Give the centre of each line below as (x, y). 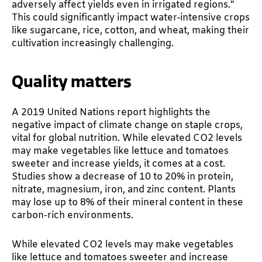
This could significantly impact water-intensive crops (131, 18)
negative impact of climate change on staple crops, (127, 125)
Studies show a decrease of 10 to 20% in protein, (123, 177)
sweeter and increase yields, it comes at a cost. (118, 164)
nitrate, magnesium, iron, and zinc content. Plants (124, 189)
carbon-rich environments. (73, 215)
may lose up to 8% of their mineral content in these (127, 202)
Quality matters (72, 82)
